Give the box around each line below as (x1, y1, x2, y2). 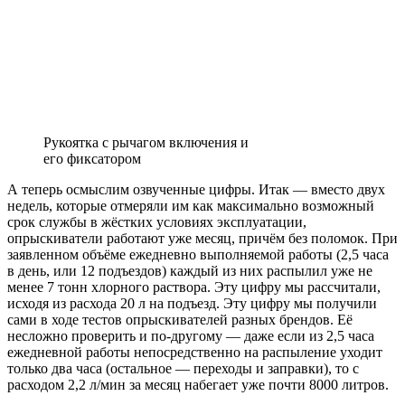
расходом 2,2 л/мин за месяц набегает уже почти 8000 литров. (7, 377, 389, 393)
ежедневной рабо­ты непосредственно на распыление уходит (7, 344, 382, 361)
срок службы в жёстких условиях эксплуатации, (7, 214, 306, 231)
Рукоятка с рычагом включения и (43, 135, 249, 151)
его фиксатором (43, 151, 141, 167)
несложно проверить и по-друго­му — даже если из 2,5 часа (7, 328, 374, 344)
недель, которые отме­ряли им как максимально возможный (7, 198, 374, 214)
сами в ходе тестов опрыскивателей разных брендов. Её (7, 312, 353, 328)
